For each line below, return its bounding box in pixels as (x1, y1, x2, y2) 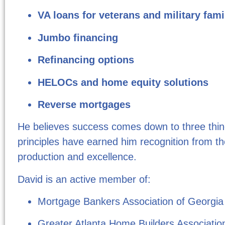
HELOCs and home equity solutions (38, 76, 208, 88)
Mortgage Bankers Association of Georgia (38, 196, 223, 207)
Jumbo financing (38, 32, 118, 43)
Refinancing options (38, 54, 134, 66)
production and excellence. (18, 151, 137, 163)
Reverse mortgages (38, 98, 131, 110)
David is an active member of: (18, 173, 151, 185)
